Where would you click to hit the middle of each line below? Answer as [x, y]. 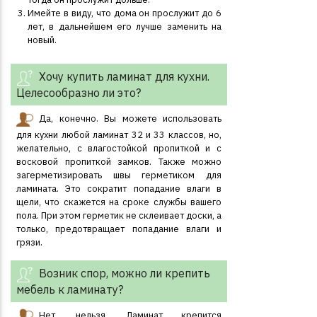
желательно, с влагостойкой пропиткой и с [119, 148]
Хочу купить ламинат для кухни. [124, 77]
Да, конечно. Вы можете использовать [130, 119]
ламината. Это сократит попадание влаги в [119, 189]
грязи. [29, 242]
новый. [42, 40]
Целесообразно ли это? [79, 93]
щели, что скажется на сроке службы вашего [119, 202]
